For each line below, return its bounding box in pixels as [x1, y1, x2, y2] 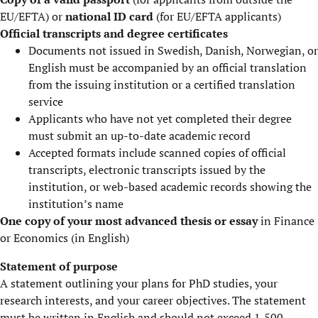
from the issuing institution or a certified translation [28, 77, 295, 92]
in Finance [258, 213, 314, 229]
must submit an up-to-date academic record [28, 128, 251, 143]
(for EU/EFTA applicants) [153, 9, 281, 24]
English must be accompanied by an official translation [28, 60, 307, 75]
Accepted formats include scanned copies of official [28, 145, 286, 160]
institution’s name [28, 196, 124, 212]
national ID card [65, 9, 153, 24]
